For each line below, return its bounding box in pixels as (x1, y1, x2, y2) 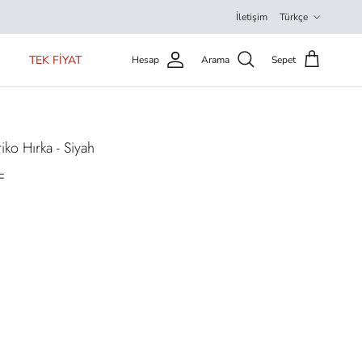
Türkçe (280, 10, 308, 23)
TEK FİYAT (28, 52, 82, 68)
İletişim (236, 10, 267, 23)
